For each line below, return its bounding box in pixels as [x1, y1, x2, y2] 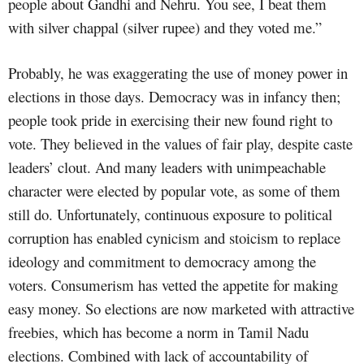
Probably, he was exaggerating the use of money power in [8, 62, 348, 83]
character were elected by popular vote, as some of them [8, 180, 340, 201]
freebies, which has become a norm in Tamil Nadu [8, 321, 309, 342]
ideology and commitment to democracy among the [8, 250, 316, 271]
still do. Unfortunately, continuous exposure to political [8, 203, 332, 224]
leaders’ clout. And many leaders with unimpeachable [8, 156, 326, 177]
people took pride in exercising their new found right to [8, 109, 332, 130]
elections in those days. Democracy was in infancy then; [8, 85, 340, 106]
